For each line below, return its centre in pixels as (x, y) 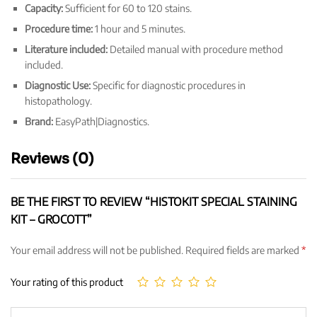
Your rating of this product (67, 282)
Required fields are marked (243, 250)
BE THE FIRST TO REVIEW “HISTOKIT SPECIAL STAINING (154, 201)
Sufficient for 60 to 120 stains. (127, 8)
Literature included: (66, 49)
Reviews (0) (52, 158)
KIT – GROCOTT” (51, 219)
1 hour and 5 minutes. (139, 28)
